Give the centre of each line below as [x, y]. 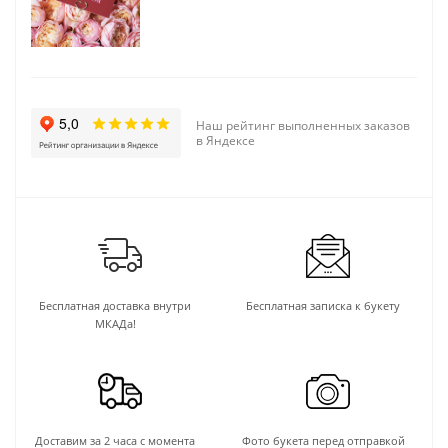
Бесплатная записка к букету [323, 305]
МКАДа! [115, 323]
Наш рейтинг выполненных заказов [303, 125]
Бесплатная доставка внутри [115, 305]
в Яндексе [225, 140]
